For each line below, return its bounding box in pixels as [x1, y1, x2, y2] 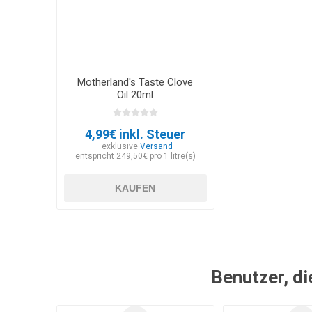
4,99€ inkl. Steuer [85, 127, 186, 142]
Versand [139, 141, 173, 152]
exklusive [101, 141, 140, 152]
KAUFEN [115, 182, 156, 194]
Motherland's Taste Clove [77, 76, 194, 89]
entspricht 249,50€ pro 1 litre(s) [75, 151, 196, 162]
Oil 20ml [117, 88, 154, 102]
